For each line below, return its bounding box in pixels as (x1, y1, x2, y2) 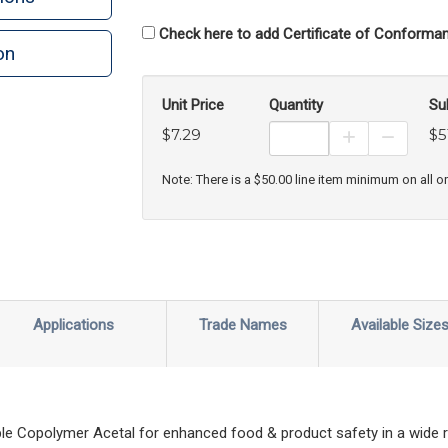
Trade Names (198, 315, 287, 334)
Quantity (268, 96, 323, 114)
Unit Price (161, 96, 224, 114)
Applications (33, 315, 114, 334)
